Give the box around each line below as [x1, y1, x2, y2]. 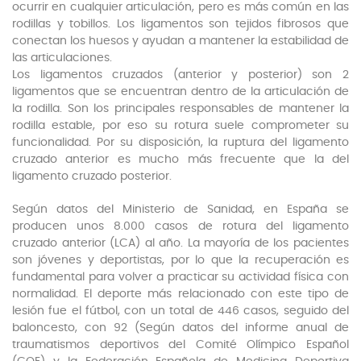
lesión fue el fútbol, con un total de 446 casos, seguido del [12, 305, 349, 317]
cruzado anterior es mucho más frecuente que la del [12, 154, 349, 166]
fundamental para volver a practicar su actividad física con [12, 272, 349, 284]
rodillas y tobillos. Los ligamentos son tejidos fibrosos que [12, 19, 349, 31]
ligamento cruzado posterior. [12, 171, 172, 183]
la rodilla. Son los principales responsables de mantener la [12, 103, 349, 115]
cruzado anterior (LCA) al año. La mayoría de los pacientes [12, 238, 349, 250]
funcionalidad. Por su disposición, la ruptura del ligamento [12, 137, 349, 149]
